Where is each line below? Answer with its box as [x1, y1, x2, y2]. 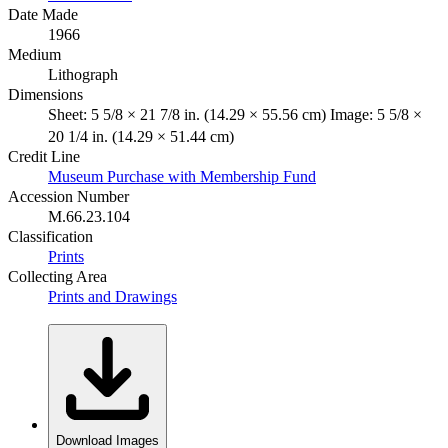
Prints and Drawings [48, 287, 177, 305]
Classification [8, 227, 93, 245]
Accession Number [8, 187, 129, 205]
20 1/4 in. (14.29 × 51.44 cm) [48, 127, 234, 145]
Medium [8, 45, 61, 63]
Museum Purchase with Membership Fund [48, 167, 316, 185]
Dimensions [8, 85, 83, 103]
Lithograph [48, 65, 118, 83]
